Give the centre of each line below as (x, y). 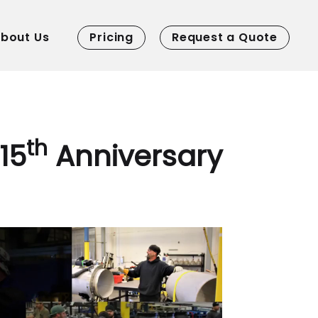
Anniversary (135, 156)
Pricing (111, 37)
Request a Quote (225, 37)
